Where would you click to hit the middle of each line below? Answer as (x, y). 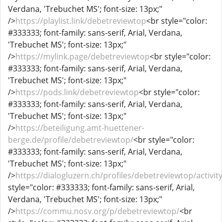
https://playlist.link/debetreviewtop (81, 21)
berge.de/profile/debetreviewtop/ (71, 140)
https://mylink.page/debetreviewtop (83, 56)
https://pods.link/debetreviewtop (77, 92)
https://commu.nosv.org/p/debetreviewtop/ (97, 211)
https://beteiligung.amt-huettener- (80, 128)
